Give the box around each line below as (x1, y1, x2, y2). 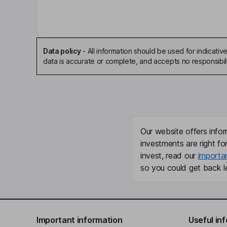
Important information (36, 215, 123, 225)
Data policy (43, 47, 81, 55)
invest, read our (140, 150, 198, 161)
